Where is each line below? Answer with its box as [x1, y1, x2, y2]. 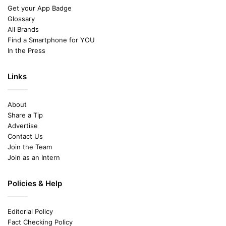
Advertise [8, 122, 38, 130]
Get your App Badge [8, 4, 72, 13]
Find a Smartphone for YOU [8, 36, 95, 44]
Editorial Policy [8, 207, 53, 216]
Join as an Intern [8, 153, 60, 162]
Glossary [8, 15, 35, 23]
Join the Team [8, 143, 52, 151]
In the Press [8, 46, 45, 55]
